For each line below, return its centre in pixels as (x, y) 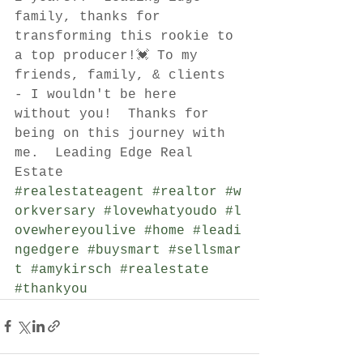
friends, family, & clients (124, 75)
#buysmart (124, 250)
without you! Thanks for (116, 114)
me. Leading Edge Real (108, 153)
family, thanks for (92, 17)
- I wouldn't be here (100, 94)
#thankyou (51, 289)
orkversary (55, 211)
